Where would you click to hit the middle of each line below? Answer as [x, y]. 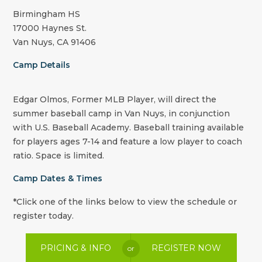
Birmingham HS [47, 14]
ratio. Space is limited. [59, 156]
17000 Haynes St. [50, 28]
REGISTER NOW [186, 248]
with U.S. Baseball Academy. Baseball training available [129, 128]
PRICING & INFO [75, 248]
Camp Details [42, 65]
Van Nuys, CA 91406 [55, 42]
